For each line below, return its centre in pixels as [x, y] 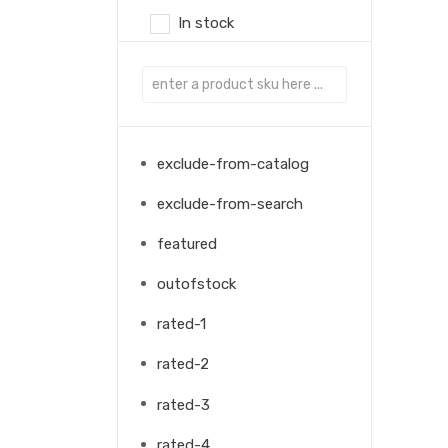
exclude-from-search [230, 204]
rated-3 [183, 404]
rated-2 [183, 364]
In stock [206, 22]
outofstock [196, 284]
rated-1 [181, 324]
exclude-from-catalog [233, 164]
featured [187, 244]
